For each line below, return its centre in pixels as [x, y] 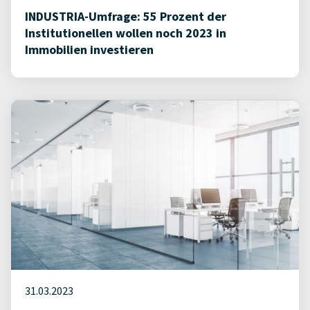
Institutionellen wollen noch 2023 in [126, 33]
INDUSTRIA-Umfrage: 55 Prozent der [126, 16]
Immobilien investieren [89, 49]
